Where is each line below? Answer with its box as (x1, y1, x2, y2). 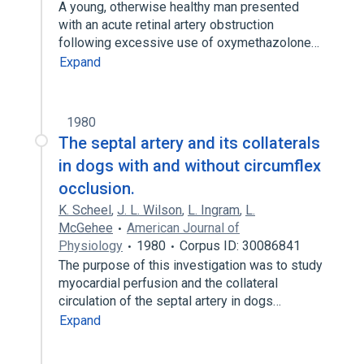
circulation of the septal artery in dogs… (58, 293, 284, 309)
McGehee (58, 220, 113, 236)
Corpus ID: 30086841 (180, 238, 301, 253)
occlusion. (58, 179, 135, 198)
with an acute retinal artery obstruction (58, 17, 274, 32)
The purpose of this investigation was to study (58, 258, 323, 273)
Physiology (58, 238, 123, 253)
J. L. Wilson (117, 202, 182, 218)
